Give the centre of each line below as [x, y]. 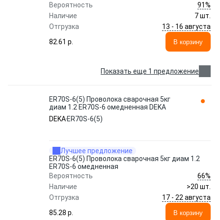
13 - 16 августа [186, 26]
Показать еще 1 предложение [150, 71]
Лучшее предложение [96, 151]
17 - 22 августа [186, 197]
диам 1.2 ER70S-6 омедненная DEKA [108, 107]
